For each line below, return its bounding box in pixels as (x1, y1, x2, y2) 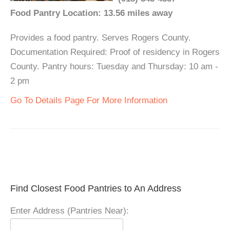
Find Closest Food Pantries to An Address (10, 183, 181, 194)
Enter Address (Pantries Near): (10, 206, 129, 216)
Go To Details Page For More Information (10, 95, 167, 106)
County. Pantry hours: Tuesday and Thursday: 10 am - (10, 62, 218, 72)
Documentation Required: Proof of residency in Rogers (10, 47, 220, 57)
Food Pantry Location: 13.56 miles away (10, 8, 172, 18)
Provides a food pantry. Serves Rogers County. (10, 33, 191, 43)
